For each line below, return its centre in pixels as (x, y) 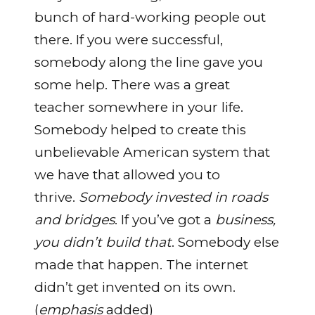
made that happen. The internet (141, 265)
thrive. (56, 198)
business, (245, 220)
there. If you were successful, (128, 40)
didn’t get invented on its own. (135, 288)
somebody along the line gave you (148, 63)
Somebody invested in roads (173, 198)
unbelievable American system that (152, 153)
